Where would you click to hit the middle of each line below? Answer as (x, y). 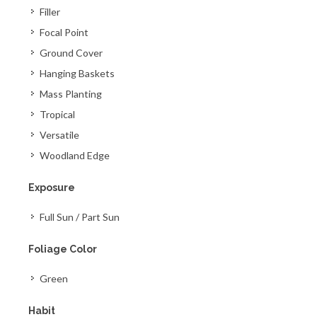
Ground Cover (71, 53)
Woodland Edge (75, 155)
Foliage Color (63, 249)
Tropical (57, 114)
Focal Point (64, 32)
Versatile (59, 135)
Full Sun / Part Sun (80, 217)
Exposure (52, 188)
